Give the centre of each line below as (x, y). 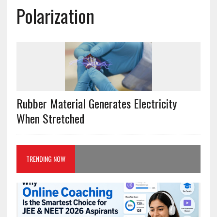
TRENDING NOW (46, 159)
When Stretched (50, 118)
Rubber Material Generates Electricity (96, 103)
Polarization (55, 15)
